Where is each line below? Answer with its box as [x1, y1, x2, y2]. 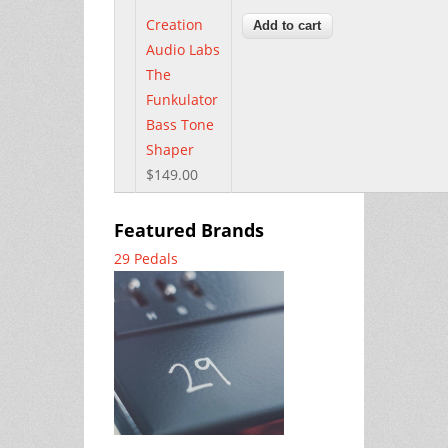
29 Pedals [114, 248, 178, 268]
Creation [146, 14, 203, 34]
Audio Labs [146, 39, 220, 59]
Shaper [146, 139, 194, 159]
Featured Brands [114, 217, 264, 242]
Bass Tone [146, 114, 214, 134]
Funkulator [146, 89, 218, 109]
